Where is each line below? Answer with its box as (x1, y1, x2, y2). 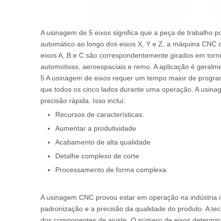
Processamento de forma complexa (55, 166, 166, 174)
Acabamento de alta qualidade (55, 138, 150, 146)
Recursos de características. (55, 110, 144, 118)
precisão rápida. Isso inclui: (40, 97, 125, 105)
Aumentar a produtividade (55, 124, 136, 132)
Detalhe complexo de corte (55, 152, 139, 160)
